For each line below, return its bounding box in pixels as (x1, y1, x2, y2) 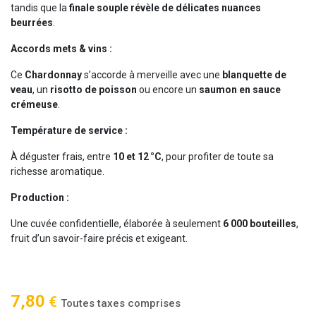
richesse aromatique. (11, 166, 104, 178)
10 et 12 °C (113, 151, 162, 163)
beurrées (11, 17, 53, 29)
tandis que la (11, 2, 69, 14)
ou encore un (137, 84, 199, 96)
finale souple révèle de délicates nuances (69, 2, 261, 14)
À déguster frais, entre (11, 151, 113, 163)
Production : (11, 192, 69, 204)
